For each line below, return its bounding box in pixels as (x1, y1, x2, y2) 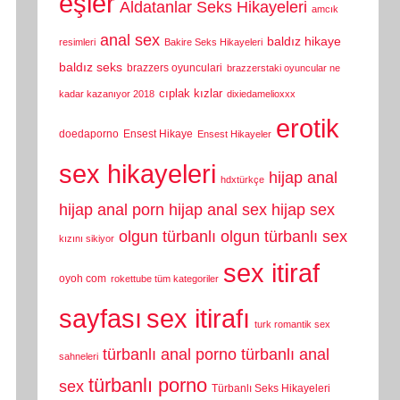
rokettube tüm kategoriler (111, 272, 220, 284)
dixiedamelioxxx (227, 87, 296, 99)
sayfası (59, 303, 143, 333)
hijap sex (271, 200, 336, 219)
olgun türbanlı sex (221, 227, 348, 246)
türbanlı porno (88, 373, 208, 396)
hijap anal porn (59, 200, 165, 219)
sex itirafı (146, 303, 251, 333)
